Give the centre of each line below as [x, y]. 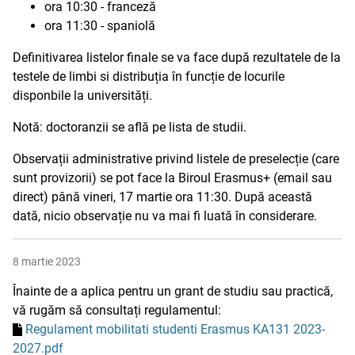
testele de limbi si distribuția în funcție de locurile [149, 76]
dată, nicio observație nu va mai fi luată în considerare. [165, 216]
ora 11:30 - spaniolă [100, 26]
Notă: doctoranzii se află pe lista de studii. [130, 127]
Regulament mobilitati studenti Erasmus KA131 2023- [175, 329]
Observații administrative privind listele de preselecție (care [176, 159]
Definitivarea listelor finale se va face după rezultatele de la [177, 57]
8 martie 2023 [47, 261]
